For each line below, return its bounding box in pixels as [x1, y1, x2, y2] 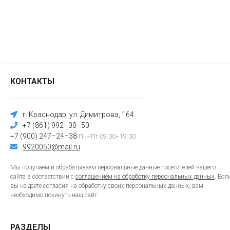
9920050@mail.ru [23, 143, 80, 151]
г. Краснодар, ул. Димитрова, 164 [23, 110, 134, 119]
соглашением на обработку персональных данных [75, 173, 215, 180]
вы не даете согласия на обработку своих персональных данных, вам [10, 182, 203, 189]
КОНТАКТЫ [10, 76, 54, 86]
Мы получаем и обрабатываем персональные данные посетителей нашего [10, 164, 216, 171]
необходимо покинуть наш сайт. [10, 191, 99, 199]
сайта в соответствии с [10, 173, 75, 180]
